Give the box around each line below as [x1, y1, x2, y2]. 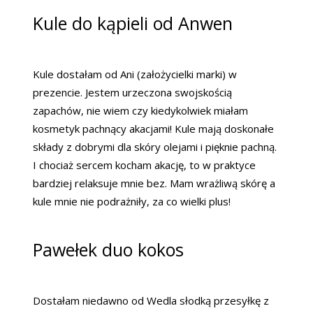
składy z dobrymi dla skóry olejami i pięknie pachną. [33, 139, 277, 154]
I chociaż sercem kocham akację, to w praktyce [33, 157, 256, 172]
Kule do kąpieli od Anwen [33, 10, 233, 35]
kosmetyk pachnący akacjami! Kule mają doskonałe [33, 121, 274, 136]
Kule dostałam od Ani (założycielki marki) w [33, 66, 237, 81]
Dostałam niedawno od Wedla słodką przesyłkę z [33, 293, 269, 307]
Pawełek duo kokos [33, 237, 184, 261]
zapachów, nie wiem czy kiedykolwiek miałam [33, 103, 248, 117]
